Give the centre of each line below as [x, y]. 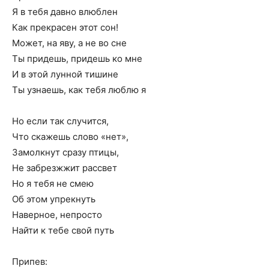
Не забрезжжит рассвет [65, 168]
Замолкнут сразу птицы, [65, 152]
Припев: [30, 261]
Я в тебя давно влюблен [65, 12]
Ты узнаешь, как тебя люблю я [79, 90]
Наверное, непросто [57, 215]
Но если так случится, [60, 121]
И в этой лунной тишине [65, 74]
